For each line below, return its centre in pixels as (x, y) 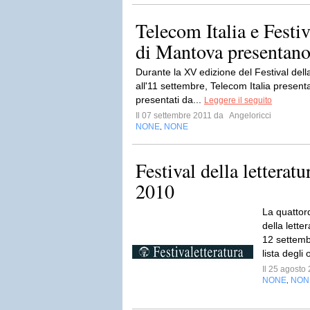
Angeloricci (249, 116)
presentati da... (170, 100)
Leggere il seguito (238, 100)
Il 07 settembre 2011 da (182, 116)
